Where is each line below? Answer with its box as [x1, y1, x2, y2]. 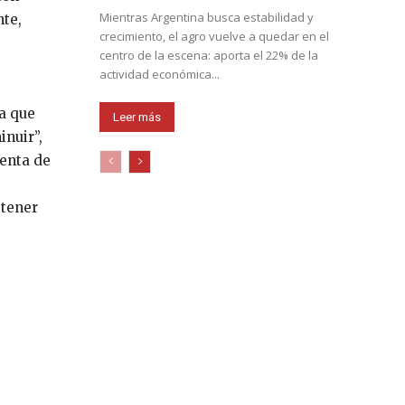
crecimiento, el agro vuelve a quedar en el [99, 27, 329, 44]
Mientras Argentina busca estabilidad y [99, 8, 314, 25]
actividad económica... [99, 65, 220, 82]
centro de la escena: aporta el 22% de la [99, 46, 318, 63]
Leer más [113, 109, 161, 124]
